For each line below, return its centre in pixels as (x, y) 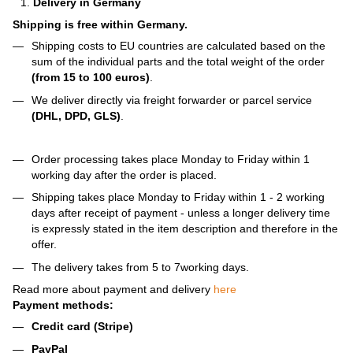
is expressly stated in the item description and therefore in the (185, 229)
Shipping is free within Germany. (100, 25)
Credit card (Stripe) (82, 327)
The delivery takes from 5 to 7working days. (140, 267)
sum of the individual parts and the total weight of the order (178, 62)
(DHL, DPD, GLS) (76, 115)
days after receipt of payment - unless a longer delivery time (181, 213)
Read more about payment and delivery (113, 290)
